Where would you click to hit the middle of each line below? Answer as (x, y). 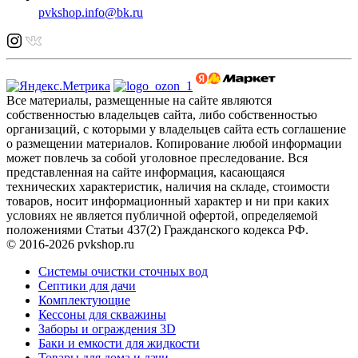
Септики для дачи (87, 286)
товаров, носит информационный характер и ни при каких (168, 201)
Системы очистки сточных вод (123, 272)
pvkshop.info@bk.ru (91, 13)
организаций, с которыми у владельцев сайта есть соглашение (176, 129)
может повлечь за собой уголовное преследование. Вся (157, 158)
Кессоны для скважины (102, 315)
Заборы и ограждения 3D (107, 329)
